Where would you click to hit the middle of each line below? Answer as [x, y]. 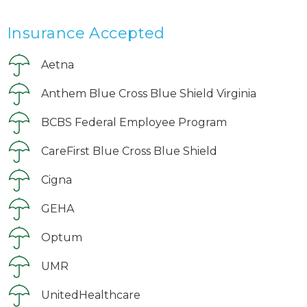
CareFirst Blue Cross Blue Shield [129, 151]
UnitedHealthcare [91, 295]
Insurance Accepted [86, 33]
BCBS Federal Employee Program [134, 122]
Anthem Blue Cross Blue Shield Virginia [149, 94]
